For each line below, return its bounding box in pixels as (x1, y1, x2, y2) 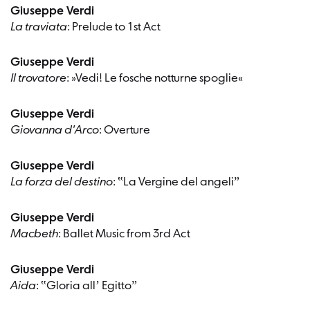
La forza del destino (10, 176, 113, 189)
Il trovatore (10, 72, 66, 86)
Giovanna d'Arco (10, 124, 99, 138)
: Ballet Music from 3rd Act (58, 227, 190, 241)
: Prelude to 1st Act (67, 20, 161, 34)
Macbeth (10, 227, 58, 241)
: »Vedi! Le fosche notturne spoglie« (66, 72, 243, 86)
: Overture (99, 124, 150, 138)
